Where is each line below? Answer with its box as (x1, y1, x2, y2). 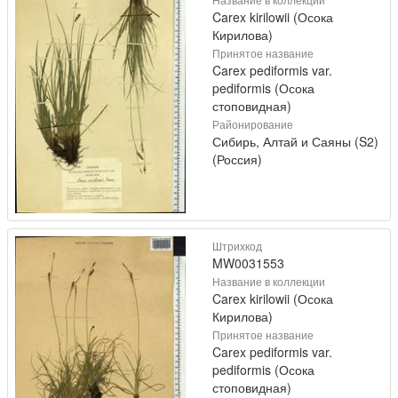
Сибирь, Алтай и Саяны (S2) (212, 131, 378, 150)
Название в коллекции (212, 273, 325, 289)
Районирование (212, 115, 293, 131)
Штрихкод (212, 237, 262, 253)
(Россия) (212, 149, 262, 168)
